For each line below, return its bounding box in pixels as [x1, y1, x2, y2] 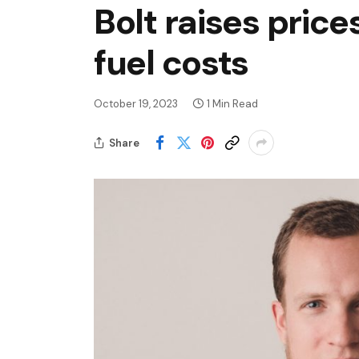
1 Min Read [207, 97, 258, 111]
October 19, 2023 [94, 97, 178, 111]
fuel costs [94, 40, 249, 86]
